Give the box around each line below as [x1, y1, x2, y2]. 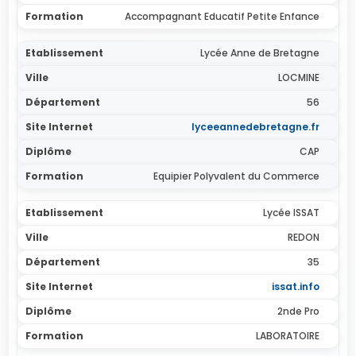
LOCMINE [277, 71, 319, 84]
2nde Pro [277, 304, 319, 318]
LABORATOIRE [255, 329, 319, 342]
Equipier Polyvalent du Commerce [153, 169, 319, 183]
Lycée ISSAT [262, 206, 319, 219]
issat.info [271, 280, 319, 293]
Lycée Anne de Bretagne [199, 46, 319, 60]
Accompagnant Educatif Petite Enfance [124, 10, 319, 23]
